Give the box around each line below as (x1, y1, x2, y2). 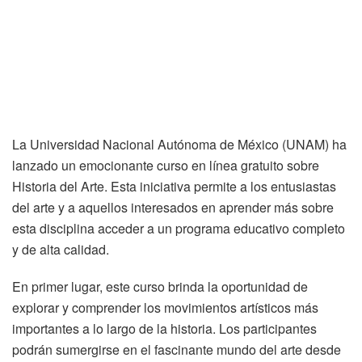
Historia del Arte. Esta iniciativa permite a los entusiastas (12, 177, 336, 196)
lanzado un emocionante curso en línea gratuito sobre (12, 156, 319, 175)
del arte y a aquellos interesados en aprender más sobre (12, 198, 334, 217)
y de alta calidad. (12, 240, 109, 259)
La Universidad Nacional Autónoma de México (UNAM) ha (12, 135, 347, 154)
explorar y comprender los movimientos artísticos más (12, 298, 318, 318)
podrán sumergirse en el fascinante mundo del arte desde (12, 340, 341, 360)
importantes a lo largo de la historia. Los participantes (12, 319, 317, 339)
